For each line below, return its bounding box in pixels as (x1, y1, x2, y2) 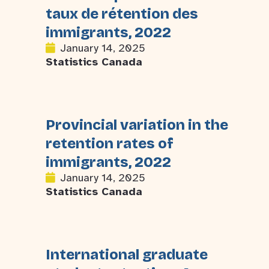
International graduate (46, 246, 208, 263)
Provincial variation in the (46, 116, 228, 133)
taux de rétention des (46, 5, 198, 22)
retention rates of (46, 135, 174, 152)
